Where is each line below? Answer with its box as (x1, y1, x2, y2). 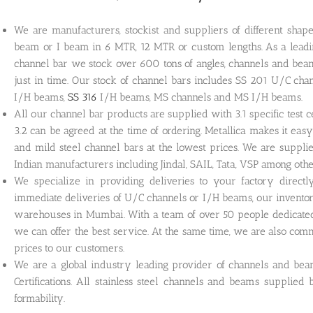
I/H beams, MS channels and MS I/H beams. (97, 91, 303, 104)
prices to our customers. (14, 242, 124, 255)
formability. (14, 292, 65, 305)
